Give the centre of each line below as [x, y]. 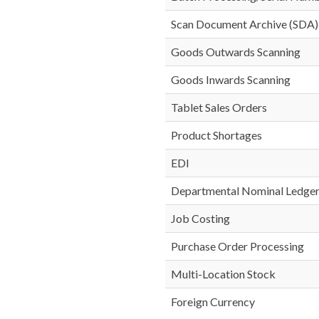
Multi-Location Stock [223, 274]
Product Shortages [216, 135]
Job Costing [200, 218]
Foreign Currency [213, 302]
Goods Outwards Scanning [236, 52]
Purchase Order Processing [237, 246]
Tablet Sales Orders [219, 107]
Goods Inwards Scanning [231, 79]
